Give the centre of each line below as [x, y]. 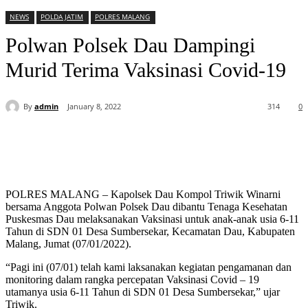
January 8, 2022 [94, 107]
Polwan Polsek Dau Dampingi [130, 45]
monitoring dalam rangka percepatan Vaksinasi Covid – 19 [132, 280]
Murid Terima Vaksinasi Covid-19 [146, 70]
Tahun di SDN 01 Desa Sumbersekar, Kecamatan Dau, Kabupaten [150, 232]
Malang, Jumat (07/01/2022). [68, 244]
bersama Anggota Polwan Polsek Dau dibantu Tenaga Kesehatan [146, 207]
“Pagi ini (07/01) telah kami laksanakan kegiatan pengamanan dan [148, 267]
